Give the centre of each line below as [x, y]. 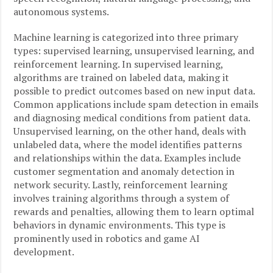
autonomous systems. [62, 12]
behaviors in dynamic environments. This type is [120, 225]
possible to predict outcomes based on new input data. [134, 91]
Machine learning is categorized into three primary [126, 37]
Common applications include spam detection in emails [136, 104]
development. [44, 252]
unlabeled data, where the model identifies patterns [128, 144]
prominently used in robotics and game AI [107, 238]
